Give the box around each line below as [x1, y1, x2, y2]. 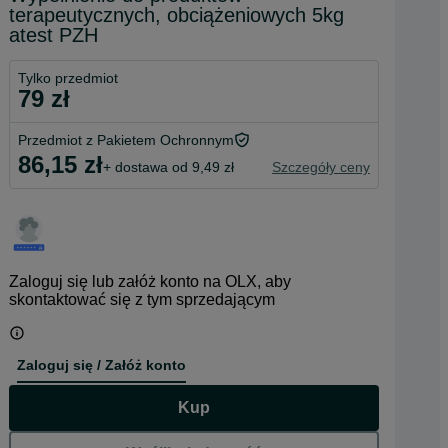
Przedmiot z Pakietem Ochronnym [18, 132, 234, 148]
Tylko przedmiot [18, 70, 118, 86]
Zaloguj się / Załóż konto [17, 356, 186, 373]
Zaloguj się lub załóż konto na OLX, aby [9, 273, 291, 290]
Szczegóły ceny [272, 158, 370, 175]
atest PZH [9, 24, 98, 46]
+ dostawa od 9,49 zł [103, 158, 234, 175]
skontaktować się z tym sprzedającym [9, 291, 275, 308]
